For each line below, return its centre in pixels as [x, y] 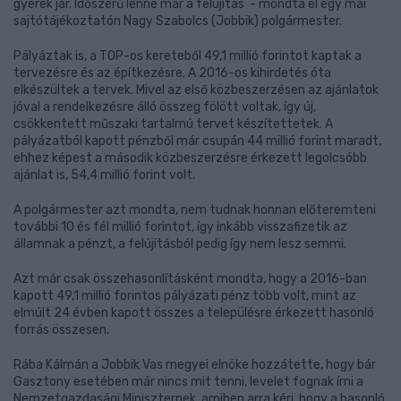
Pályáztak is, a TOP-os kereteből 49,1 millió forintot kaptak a [188, 56]
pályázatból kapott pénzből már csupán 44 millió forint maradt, [197, 141]
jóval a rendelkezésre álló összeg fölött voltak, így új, [165, 107]
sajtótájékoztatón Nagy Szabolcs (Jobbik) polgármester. [178, 21]
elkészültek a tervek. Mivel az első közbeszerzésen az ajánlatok [196, 90]
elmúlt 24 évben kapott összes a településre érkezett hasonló [194, 313]
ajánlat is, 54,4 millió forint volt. [106, 175]
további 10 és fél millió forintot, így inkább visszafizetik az [180, 227]
